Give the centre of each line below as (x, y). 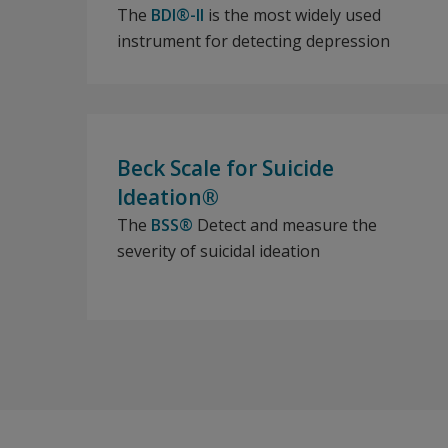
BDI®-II (177, 15)
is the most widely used (292, 15)
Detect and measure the (285, 225)
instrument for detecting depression (253, 41)
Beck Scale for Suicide (225, 168)
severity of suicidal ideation (218, 251)
